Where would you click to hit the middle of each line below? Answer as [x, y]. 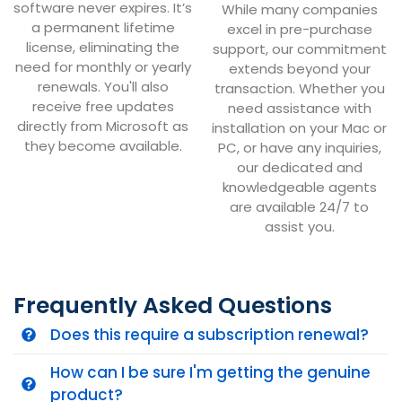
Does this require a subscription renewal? [210, 334]
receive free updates [103, 106]
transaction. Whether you [299, 88]
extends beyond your [299, 68]
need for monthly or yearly [103, 66]
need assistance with [299, 108]
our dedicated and [299, 167]
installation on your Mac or [299, 127]
